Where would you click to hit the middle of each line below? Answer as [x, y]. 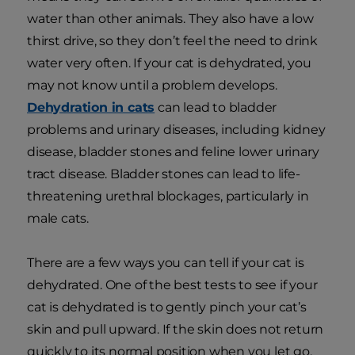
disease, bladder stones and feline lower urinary [173, 151]
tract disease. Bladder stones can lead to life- [164, 174]
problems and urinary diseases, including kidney [176, 129]
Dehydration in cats [91, 107]
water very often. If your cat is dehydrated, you [169, 63]
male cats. [58, 218]
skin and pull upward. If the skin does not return [176, 329]
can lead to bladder [216, 107]
